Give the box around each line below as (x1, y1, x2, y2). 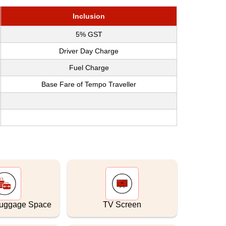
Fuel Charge (69, 63, 109, 72)
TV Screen (103, 200, 141, 209)
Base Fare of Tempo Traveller (41, 80, 136, 88)
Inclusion (73, 12, 105, 20)
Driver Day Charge (59, 46, 119, 55)
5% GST (75, 30, 102, 38)
